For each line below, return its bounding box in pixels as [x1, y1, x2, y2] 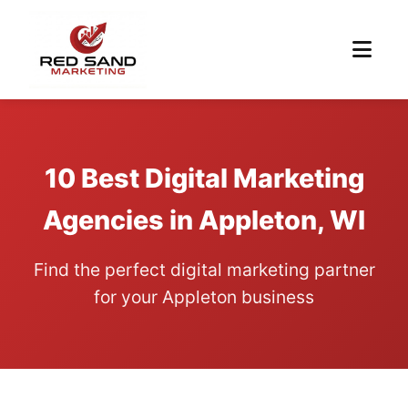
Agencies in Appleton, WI [43, 204, 365, 236]
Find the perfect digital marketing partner [33, 259, 375, 280]
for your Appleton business [94, 286, 314, 308]
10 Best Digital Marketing [44, 162, 364, 194]
